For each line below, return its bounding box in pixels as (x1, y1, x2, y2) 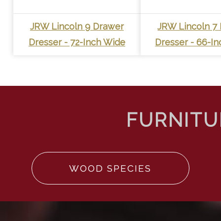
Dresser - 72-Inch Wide (28, 37, 125, 47)
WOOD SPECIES (69, 163, 152, 174)
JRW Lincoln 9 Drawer (30, 21, 124, 32)
